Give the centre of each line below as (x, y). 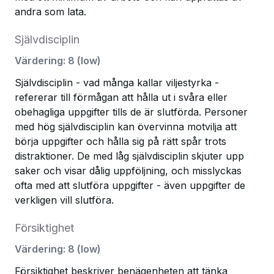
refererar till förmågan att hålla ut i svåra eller (121, 97)
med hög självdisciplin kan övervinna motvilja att (126, 127)
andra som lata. (50, 12)
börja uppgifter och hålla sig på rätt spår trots (120, 141)
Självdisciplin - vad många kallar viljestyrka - (117, 83)
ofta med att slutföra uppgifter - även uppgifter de (130, 185)
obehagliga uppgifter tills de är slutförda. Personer (131, 112)
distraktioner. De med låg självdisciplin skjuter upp (129, 156)
